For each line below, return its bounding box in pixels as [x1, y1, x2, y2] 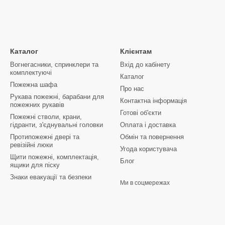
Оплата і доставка [120, 121, 176, 129]
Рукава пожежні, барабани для [10, 93, 104, 101]
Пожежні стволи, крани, [10, 113, 82, 121]
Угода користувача [120, 145, 177, 153]
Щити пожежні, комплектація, [10, 153, 99, 161]
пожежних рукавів [10, 101, 64, 109]
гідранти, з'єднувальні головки [10, 121, 103, 129]
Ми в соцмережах [120, 179, 170, 187]
